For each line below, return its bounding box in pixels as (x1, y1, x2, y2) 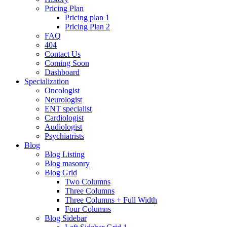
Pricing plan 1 (65, 13, 109, 22)
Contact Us (45, 50, 81, 58)
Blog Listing (45, 150, 85, 159)
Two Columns (65, 177, 110, 186)
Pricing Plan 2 (65, 22, 110, 31)
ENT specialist (45, 104, 92, 113)
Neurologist (45, 95, 82, 104)
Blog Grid (45, 168, 77, 177)
